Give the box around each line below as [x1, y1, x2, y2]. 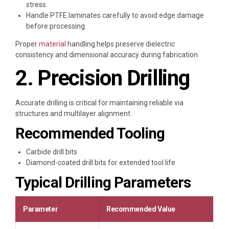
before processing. [26, 21, 86, 30]
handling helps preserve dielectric [66, 39, 175, 48]
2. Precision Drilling [15, 65, 190, 90]
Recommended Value [106, 205, 175, 214]
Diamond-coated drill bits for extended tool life [26, 158, 175, 167]
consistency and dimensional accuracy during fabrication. [15, 50, 199, 59]
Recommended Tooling [15, 124, 165, 142]
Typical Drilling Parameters [15, 174, 191, 192]
